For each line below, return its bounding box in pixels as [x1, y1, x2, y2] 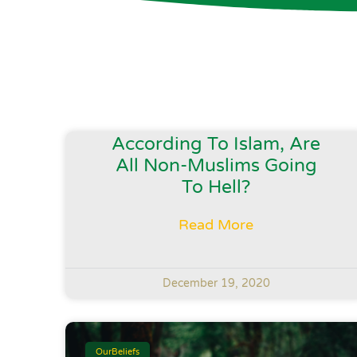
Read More [178, 216, 253, 234]
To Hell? [182, 176, 250, 199]
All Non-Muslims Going [115, 155, 317, 178]
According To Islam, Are [112, 133, 320, 156]
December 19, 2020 [162, 277, 270, 291]
